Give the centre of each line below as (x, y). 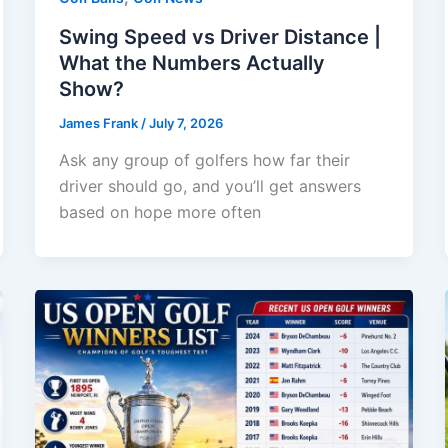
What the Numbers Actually (191, 62)
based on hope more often (159, 212)
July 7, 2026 (185, 122)
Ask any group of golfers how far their (204, 160)
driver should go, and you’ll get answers (209, 186)
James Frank (99, 122)
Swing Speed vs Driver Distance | (219, 36)
